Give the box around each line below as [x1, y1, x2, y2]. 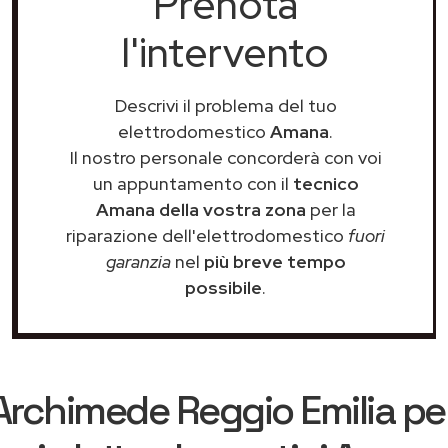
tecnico [292, 172, 359, 195]
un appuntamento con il [92, 172, 293, 195]
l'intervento [122, 26, 329, 79]
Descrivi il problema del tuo [114, 94, 337, 117]
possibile [185, 276, 262, 299]
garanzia [105, 250, 171, 273]
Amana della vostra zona [95, 198, 306, 221]
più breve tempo [203, 250, 346, 273]
